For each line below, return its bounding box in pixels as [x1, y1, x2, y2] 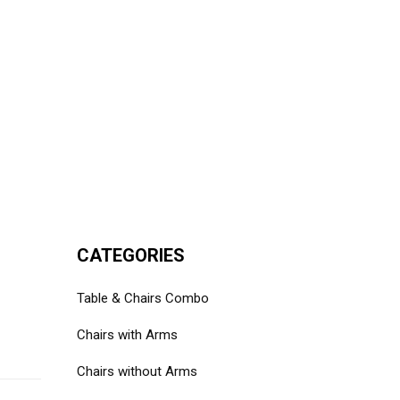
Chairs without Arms [77, 363, 197, 379]
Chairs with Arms [77, 327, 178, 343]
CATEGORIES [77, 245, 185, 266]
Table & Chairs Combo [77, 290, 209, 306]
